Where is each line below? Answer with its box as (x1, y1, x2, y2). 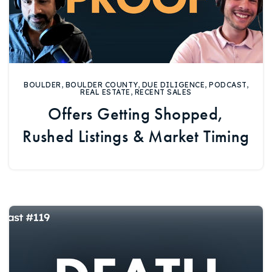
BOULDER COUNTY (65, 80, 138, 89)
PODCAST (209, 80, 246, 89)
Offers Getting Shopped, (48, 104, 224, 124)
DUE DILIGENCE (141, 80, 205, 89)
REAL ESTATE (80, 87, 131, 97)
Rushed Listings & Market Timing (22, 126, 250, 147)
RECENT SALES (134, 87, 192, 97)
